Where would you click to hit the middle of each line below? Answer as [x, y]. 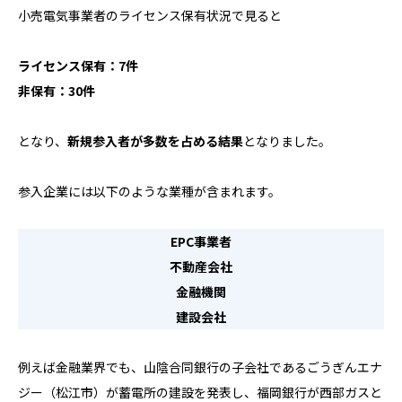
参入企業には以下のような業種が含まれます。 [149, 192]
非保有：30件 [57, 91]
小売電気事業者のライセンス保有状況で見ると [150, 16]
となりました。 [287, 141]
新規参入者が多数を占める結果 [155, 141]
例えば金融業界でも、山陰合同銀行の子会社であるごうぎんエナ [200, 367]
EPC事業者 [201, 242]
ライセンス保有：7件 [78, 66]
